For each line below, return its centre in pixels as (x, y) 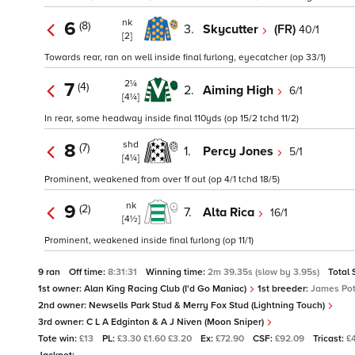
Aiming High (240, 90)
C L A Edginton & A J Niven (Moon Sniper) (176, 323)
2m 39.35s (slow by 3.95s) (265, 273)
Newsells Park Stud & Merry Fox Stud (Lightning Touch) (208, 306)
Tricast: (330, 339)
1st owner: (61, 289)
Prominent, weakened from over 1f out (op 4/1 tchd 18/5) (162, 180)
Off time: (88, 273)
